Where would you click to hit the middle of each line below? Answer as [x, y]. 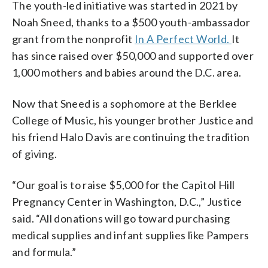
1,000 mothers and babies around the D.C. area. [127, 72]
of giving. [35, 153]
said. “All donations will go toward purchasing [121, 218]
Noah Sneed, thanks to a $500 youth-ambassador [131, 22]
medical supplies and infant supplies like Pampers [131, 235]
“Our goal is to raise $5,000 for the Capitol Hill [124, 185]
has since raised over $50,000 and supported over [133, 55]
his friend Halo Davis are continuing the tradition [131, 137]
